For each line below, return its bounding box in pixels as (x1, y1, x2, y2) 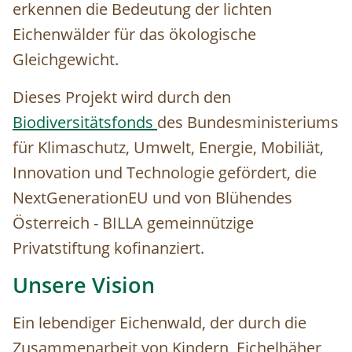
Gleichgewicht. (13, 49, 119, 71)
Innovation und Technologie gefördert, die (13, 162, 317, 184)
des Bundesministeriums (157, 112, 339, 134)
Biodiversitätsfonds (13, 112, 157, 134)
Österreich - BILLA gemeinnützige (13, 212, 254, 234)
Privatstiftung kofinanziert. (13, 237, 204, 259)
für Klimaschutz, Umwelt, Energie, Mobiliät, (13, 137, 324, 159)
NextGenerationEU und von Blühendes (13, 187, 292, 209)
